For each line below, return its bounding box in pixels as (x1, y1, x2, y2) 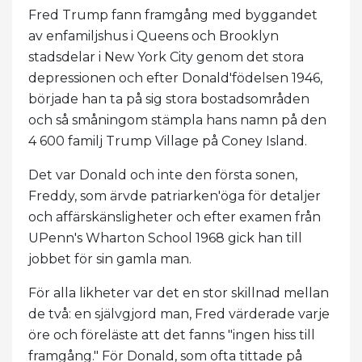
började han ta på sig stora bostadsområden (28, 91, 309, 107)
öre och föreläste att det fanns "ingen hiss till (28, 327, 315, 343)
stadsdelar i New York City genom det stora (28, 49, 304, 65)
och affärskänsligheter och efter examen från (28, 209, 321, 225)
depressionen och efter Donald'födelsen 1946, (28, 70, 322, 86)
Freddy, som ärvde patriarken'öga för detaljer (28, 188, 321, 204)
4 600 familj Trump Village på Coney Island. (28, 133, 307, 149)
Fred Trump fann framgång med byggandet (28, 7, 318, 23)
